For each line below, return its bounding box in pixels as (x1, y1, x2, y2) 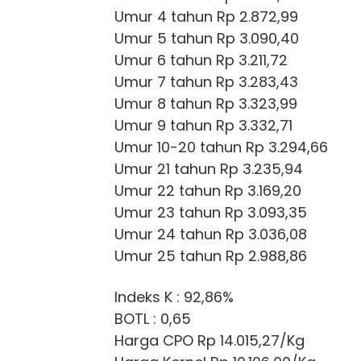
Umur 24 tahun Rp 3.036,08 (114, 224, 307, 245)
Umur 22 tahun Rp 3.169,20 (114, 180, 301, 201)
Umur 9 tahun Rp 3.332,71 (114, 115, 293, 136)
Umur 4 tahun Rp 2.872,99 (114, 6, 298, 27)
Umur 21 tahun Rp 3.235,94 (114, 159, 303, 180)
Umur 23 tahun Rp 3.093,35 (114, 202, 307, 223)
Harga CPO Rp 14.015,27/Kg (114, 330, 305, 351)
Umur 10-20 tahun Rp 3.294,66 (114, 137, 328, 158)
